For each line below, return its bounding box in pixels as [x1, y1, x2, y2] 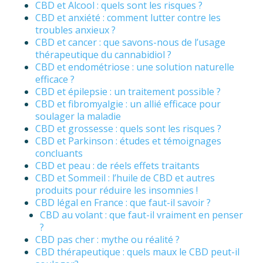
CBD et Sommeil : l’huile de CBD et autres [35, 171, 215, 185]
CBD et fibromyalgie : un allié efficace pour [35, 97, 221, 111]
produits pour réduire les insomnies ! [35, 184, 198, 197]
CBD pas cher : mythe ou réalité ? [35, 233, 180, 247]
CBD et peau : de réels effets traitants [35, 159, 200, 173]
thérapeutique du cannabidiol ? [35, 48, 171, 62]
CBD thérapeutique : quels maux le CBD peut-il [35, 245, 240, 259]
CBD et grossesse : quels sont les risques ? [35, 122, 221, 136]
